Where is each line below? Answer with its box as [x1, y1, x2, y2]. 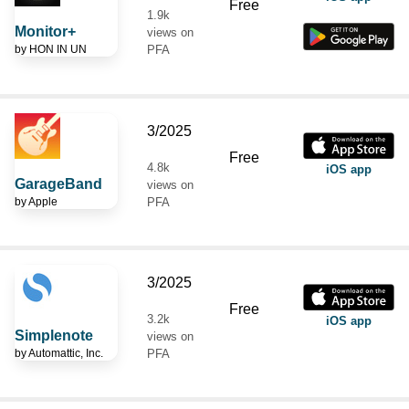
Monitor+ [15, 23, 76, 39]
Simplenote [15, 327, 93, 343]
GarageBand [15, 175, 102, 192]
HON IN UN [29, 42, 87, 56]
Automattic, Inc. [28, 346, 103, 360]
